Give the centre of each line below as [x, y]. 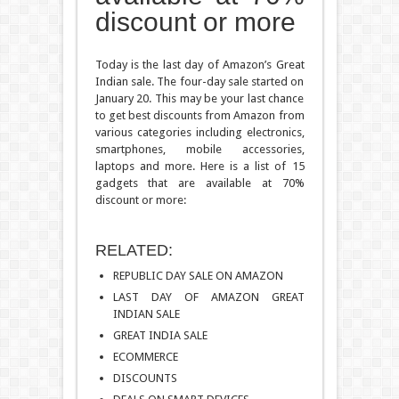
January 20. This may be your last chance [199, 99]
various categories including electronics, [199, 133]
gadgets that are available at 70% [199, 183]
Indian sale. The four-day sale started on [199, 82]
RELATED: [134, 251]
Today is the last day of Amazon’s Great [199, 65]
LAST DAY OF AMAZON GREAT [208, 297]
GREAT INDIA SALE [160, 336]
